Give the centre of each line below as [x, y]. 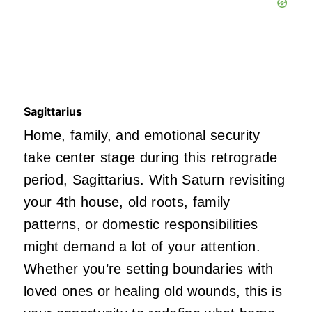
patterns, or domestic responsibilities [141, 225]
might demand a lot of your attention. [142, 247]
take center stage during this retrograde [151, 158]
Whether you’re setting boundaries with [149, 269]
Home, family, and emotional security [142, 135]
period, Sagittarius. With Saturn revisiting [155, 180]
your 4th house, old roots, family [127, 202]
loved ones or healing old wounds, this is [153, 291]
